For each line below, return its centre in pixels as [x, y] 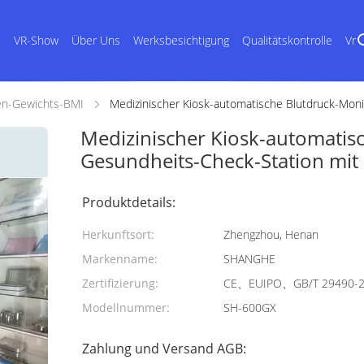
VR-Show [36, 40]
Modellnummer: [126, 308]
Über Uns [96, 40]
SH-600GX [250, 308]
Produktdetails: [129, 202]
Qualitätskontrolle [287, 40]
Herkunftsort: [118, 234]
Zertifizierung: [120, 283]
